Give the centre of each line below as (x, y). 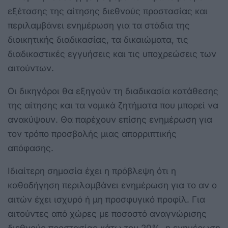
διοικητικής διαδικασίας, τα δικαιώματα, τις (98, 40)
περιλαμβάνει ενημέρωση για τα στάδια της (99, 26)
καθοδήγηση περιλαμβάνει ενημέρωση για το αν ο (112, 186)
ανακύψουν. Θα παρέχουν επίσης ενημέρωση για (110, 120)
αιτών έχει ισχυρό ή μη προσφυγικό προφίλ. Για (106, 200)
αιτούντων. (31, 68)
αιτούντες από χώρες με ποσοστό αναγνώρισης (107, 214)
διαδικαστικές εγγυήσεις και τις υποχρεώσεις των (112, 54)
